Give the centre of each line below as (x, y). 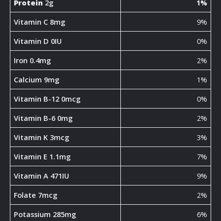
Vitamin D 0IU (38, 41)
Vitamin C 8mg (40, 22)
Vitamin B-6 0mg (43, 118)
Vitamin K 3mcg (42, 137)
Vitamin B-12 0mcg (47, 99)
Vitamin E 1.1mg (42, 157)
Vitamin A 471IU (42, 176)
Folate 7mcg (36, 195)
